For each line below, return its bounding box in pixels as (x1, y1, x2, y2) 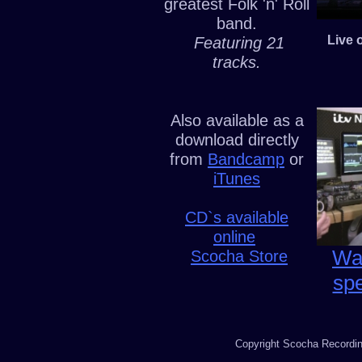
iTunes (213, 170, 260, 187)
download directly (175, 131, 299, 149)
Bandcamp (208, 150, 284, 168)
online (213, 228, 255, 246)
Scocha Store (191, 247, 288, 265)
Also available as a (170, 112, 304, 129)
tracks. (213, 53, 261, 71)
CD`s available (185, 208, 288, 226)
